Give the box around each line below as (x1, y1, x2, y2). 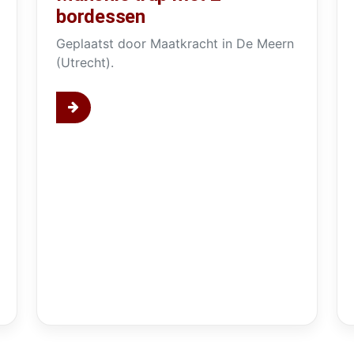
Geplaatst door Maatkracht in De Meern (55, 35, 294, 51)
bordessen (55, 5, 145, 28)
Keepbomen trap (240, 276, 345, 292)
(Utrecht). (55, 54, 114, 70)
